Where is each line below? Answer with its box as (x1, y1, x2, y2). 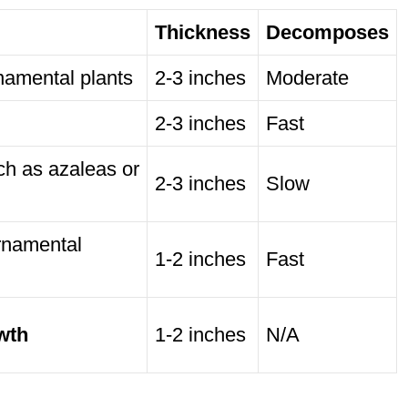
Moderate (266, 66, 349, 90)
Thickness (155, 21, 250, 45)
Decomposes (266, 21, 389, 45)
